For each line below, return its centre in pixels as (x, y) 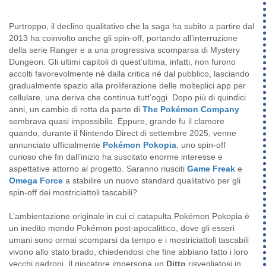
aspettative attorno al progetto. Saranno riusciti (98, 169)
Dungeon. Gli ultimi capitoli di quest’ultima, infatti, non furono (122, 62)
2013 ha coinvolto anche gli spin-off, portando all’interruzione (123, 38)
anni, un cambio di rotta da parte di (76, 110)
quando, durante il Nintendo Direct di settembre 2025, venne (123, 133)
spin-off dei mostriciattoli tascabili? (73, 193)
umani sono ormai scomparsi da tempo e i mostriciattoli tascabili (129, 240)
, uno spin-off (201, 145)
